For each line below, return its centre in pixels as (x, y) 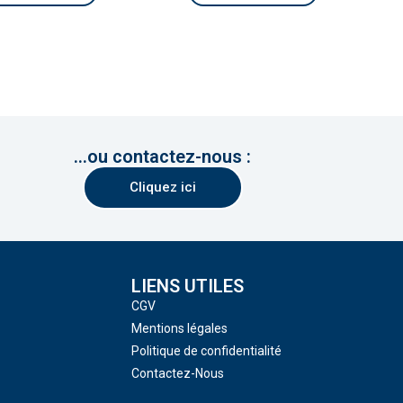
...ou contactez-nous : (163, 156)
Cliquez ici (162, 187)
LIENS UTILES (188, 286)
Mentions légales (180, 328)
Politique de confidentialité (207, 350)
